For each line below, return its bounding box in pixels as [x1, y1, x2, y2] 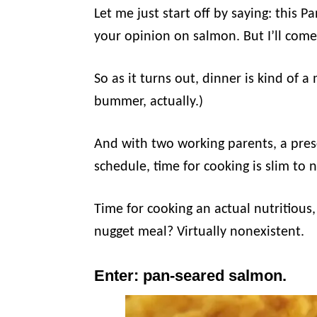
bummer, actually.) [94, 95, 203, 110]
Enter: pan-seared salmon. [94, 267, 287, 285]
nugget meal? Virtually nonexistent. [94, 225, 304, 240]
